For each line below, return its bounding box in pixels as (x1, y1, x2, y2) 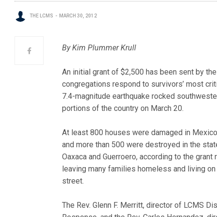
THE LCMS (30, 13, 53, 18)
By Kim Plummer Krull (62, 43, 137, 52)
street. (62, 176, 84, 186)
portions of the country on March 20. (62, 104, 184, 113)
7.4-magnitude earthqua (62, 92, 142, 101)
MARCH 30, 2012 (59, 13, 97, 18)
